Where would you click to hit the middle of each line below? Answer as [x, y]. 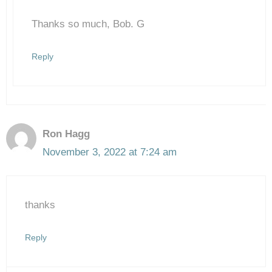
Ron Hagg [66, 134]
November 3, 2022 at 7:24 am [110, 152]
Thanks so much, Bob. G [88, 24]
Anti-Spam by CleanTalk [109, 44]
